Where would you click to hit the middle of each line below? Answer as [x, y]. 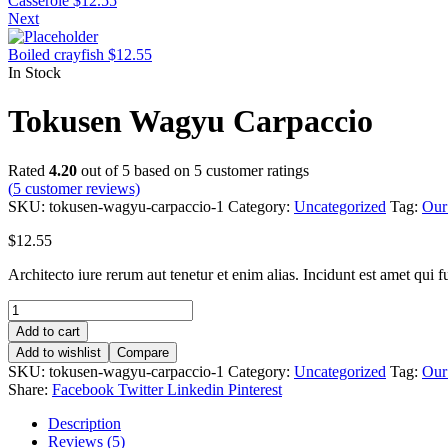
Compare [143, 352]
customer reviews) [80, 188]
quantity [32, 361]
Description [84, 423]
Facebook [83, 389]
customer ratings [255, 170]
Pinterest [255, 389]
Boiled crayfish [56, 54]
